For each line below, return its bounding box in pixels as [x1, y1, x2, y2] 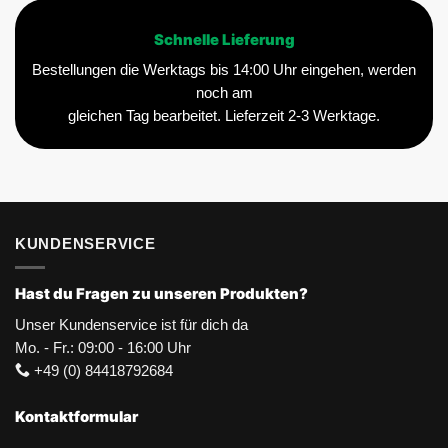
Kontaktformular [15, 407, 138, 426]
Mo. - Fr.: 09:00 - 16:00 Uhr [15, 339, 191, 356]
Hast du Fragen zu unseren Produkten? [15, 285, 308, 304]
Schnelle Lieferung [153, 30, 295, 49]
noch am [195, 84, 253, 101]
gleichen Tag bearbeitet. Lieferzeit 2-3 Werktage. [68, 107, 380, 124]
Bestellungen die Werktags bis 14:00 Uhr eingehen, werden [32, 61, 416, 78]
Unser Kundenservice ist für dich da [15, 316, 248, 333]
